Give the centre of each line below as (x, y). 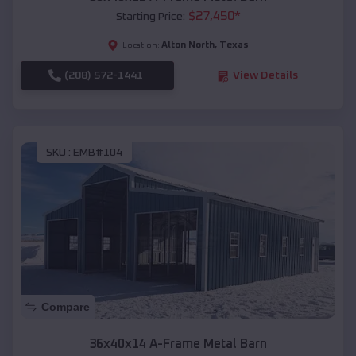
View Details (265, 76)
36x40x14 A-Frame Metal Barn (178, 344)
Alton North (188, 46)
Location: (141, 46)
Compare (66, 307)
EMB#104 (98, 152)
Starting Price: (150, 17)
